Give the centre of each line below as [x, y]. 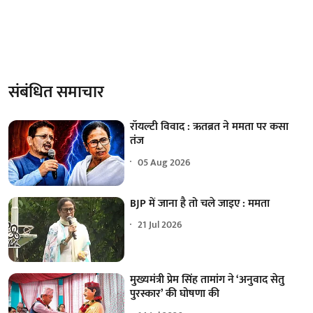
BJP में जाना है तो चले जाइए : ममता [200, 203]
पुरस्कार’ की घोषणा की [175, 294]
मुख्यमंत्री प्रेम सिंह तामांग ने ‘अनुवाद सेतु [208, 280]
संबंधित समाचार [56, 93]
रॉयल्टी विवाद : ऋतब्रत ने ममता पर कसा [210, 127]
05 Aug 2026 [165, 162]
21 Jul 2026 [160, 225]
